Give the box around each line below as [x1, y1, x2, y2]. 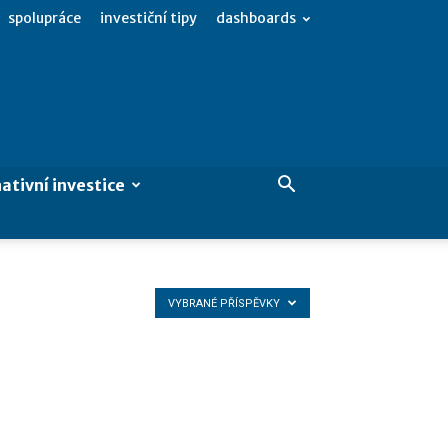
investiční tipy [100, 9, 197, 27]
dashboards [216, 9, 296, 27]
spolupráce [8, 9, 81, 27]
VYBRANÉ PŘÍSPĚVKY [168, 297, 283, 310]
